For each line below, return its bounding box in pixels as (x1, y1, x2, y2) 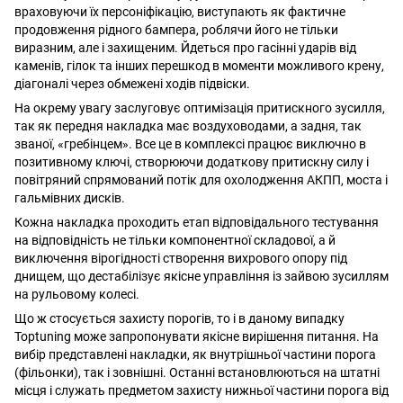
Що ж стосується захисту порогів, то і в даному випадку (14, 311, 345, 326)
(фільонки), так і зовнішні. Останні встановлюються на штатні (14, 365, 380, 380)
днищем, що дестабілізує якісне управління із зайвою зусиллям (14, 269, 389, 283)
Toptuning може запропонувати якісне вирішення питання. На (14, 329, 379, 344)
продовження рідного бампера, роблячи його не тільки (14, 22, 338, 37)
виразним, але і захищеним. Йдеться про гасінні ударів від (14, 40, 356, 55)
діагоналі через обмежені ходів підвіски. (14, 76, 250, 91)
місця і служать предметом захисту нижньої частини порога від (14, 383, 389, 398)
